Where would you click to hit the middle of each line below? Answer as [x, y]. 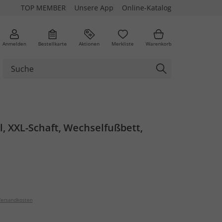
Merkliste [123, 43]
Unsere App [94, 8]
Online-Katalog [147, 8]
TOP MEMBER [43, 8]
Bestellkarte [53, 43]
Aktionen [89, 43]
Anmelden [14, 43]
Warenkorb [159, 43]
